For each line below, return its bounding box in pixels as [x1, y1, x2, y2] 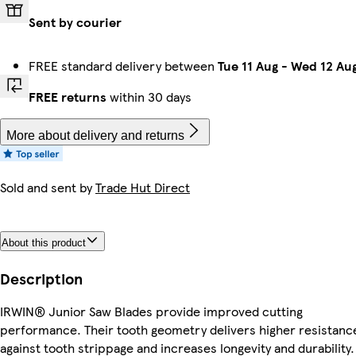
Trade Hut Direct [95, 178, 190, 197]
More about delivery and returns [6, 129, 184, 143]
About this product [2, 237, 86, 250]
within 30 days [106, 87, 192, 106]
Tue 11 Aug [218, 56, 278, 75]
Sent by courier [29, 13, 122, 32]
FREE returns [29, 87, 106, 106]
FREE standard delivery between [29, 56, 218, 75]
